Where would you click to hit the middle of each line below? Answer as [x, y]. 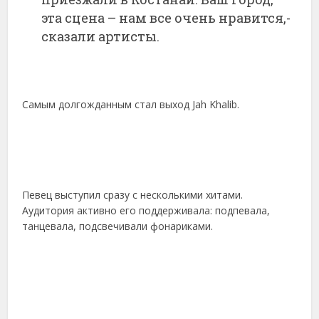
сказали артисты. [101, 36]
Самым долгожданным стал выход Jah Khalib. [131, 105]
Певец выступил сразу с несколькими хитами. [133, 194]
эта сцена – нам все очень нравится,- [166, 17]
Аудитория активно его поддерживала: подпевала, [146, 210]
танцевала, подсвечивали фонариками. [118, 226]
